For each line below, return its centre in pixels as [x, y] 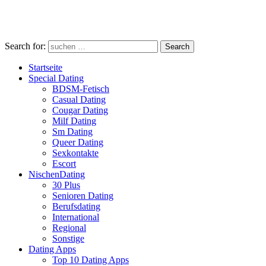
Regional [69, 228]
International [76, 217]
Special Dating [56, 78]
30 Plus [66, 185]
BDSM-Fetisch [81, 89]
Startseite [45, 67]
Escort [64, 164]
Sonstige [68, 238]
